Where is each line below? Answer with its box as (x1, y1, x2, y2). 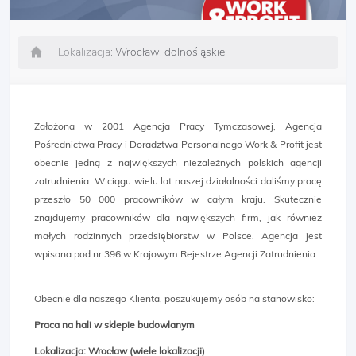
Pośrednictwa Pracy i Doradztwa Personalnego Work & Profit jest (34, 138, 322, 150)
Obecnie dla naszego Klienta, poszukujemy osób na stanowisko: (34, 292, 315, 304)
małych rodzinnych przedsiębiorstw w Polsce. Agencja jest (34, 230, 322, 242)
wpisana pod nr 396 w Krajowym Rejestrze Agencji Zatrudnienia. (34, 248, 318, 260)
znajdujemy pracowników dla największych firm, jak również (34, 211, 322, 223)
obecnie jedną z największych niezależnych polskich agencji (34, 157, 322, 168)
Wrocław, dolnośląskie (115, 44, 225, 60)
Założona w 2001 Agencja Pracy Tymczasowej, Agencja (34, 120, 322, 132)
